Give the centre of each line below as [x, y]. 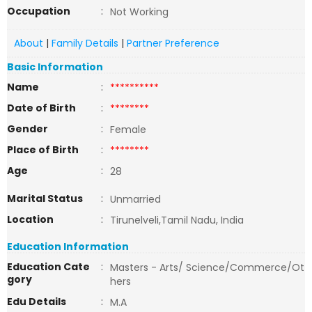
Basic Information [55, 67]
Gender [28, 129]
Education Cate [48, 267]
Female [128, 130]
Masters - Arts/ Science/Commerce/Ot [207, 267]
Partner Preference [173, 43]
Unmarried [135, 199]
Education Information [68, 247]
